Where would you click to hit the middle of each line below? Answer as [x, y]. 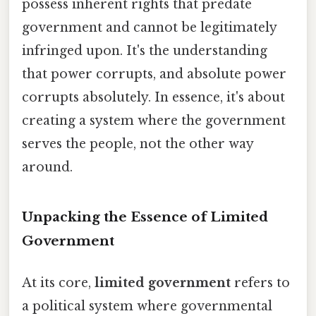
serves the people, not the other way [138, 144]
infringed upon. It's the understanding [145, 51]
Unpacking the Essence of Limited [145, 217]
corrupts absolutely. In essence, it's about [153, 98]
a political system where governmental [147, 306]
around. [47, 168]
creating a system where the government [154, 121]
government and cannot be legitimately [149, 28]
